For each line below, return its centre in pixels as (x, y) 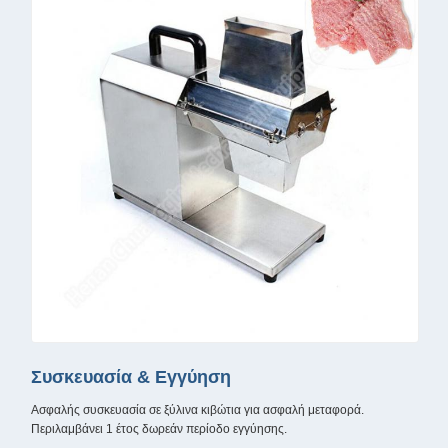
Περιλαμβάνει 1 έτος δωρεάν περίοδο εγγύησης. (159, 428)
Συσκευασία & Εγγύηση (131, 376)
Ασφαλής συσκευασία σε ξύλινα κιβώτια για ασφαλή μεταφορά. (197, 409)
